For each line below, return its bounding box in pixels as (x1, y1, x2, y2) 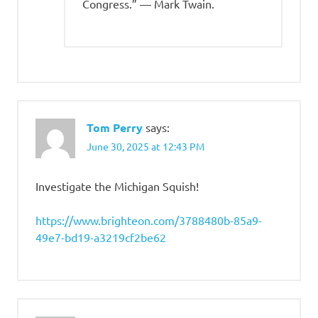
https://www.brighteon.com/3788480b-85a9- (35, 212, 262, 227)
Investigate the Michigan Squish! (35, 178, 199, 193)
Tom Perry (87, 119, 143, 135)
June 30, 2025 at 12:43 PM (87, 139, 204, 153)
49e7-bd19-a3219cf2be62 (35, 229, 166, 244)
